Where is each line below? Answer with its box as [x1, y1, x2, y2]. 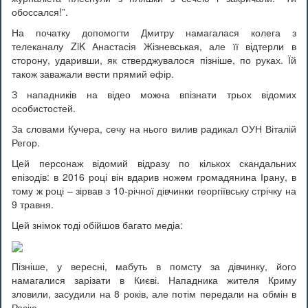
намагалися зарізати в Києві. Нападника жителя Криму [12, 273, 296, 287]
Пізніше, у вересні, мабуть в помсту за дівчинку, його [12, 259, 296, 274]
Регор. [12, 135, 40, 149]
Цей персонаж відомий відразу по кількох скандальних [12, 156, 296, 170]
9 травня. [12, 197, 54, 211]
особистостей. [12, 101, 76, 115]
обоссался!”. [12, 5, 68, 19]
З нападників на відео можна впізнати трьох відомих [12, 87, 296, 101]
